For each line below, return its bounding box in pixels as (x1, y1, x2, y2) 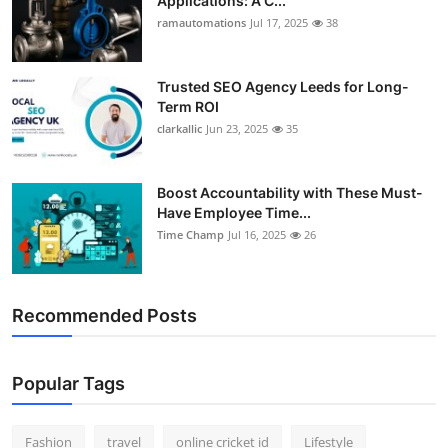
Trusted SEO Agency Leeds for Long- (157, 78, 409, 96)
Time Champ (157, 227, 224, 243)
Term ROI (157, 98, 219, 116)
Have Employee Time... (157, 204, 311, 222)
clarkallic (157, 121, 202, 137)
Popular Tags (12, 373, 125, 395)
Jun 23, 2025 (206, 121, 268, 137)
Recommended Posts (12, 305, 197, 327)
